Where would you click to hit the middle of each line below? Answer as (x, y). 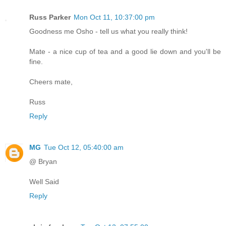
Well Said (44, 181)
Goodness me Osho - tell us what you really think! (108, 31)
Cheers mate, (51, 81)
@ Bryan (43, 161)
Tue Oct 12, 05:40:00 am (84, 147)
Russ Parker (50, 17)
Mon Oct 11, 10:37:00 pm (114, 17)
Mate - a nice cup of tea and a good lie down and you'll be (125, 51)
